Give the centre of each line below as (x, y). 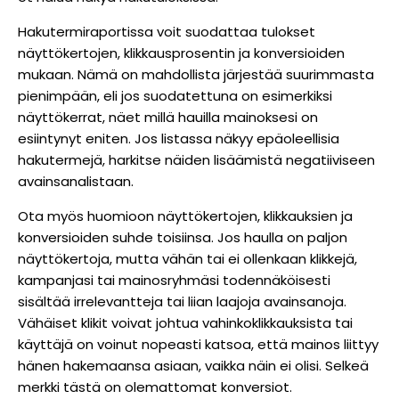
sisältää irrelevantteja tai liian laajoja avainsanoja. (182, 301)
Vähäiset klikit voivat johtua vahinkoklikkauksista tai (185, 322)
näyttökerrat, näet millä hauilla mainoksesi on (168, 117)
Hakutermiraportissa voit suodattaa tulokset (167, 31)
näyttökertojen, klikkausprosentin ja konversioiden (181, 53)
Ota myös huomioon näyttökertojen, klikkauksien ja (185, 216)
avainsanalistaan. (76, 181)
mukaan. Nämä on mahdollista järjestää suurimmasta (196, 74)
